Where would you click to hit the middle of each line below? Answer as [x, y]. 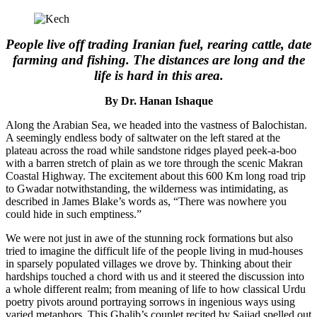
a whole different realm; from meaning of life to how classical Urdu [156, 289]
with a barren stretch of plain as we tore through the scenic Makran [154, 163]
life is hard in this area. [158, 75]
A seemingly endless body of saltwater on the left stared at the [143, 137]
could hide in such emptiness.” [74, 214]
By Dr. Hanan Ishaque [158, 100]
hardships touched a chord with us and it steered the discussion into [155, 276]
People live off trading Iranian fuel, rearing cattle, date [158, 44]
